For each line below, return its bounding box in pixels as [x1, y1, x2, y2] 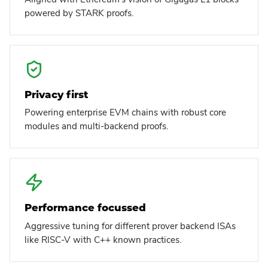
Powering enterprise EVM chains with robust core [25, 106, 226, 119]
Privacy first [25, 88, 89, 100]
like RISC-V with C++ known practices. [25, 233, 181, 246]
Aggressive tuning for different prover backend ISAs [25, 220, 236, 232]
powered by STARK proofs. [25, 7, 133, 19]
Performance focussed [25, 202, 146, 214]
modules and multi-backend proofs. [25, 120, 168, 133]
